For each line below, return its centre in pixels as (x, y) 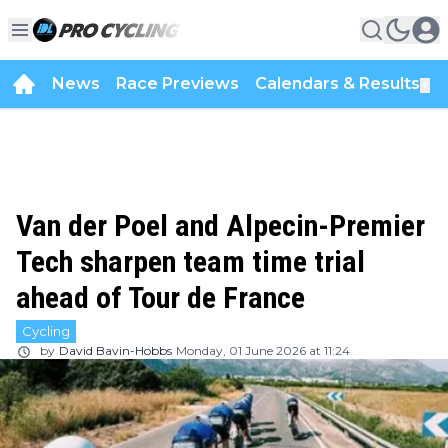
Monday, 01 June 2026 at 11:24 (263, 350)
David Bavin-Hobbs (115, 350)
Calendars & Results (337, 83)
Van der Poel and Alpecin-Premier (220, 225)
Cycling (46, 331)
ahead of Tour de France (160, 297)
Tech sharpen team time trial (190, 261)
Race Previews (177, 83)
